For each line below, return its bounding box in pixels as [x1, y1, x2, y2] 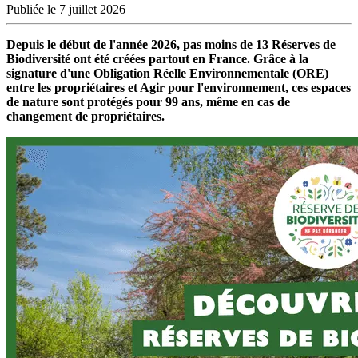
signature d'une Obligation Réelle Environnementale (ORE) [6, 66, 328, 80]
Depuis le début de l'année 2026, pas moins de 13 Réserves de [6, 37, 336, 51]
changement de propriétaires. [6, 109, 168, 123]
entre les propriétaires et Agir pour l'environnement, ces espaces [6, 80, 351, 94]
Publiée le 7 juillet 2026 [6, 2, 125, 16]
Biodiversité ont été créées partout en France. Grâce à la [6, 51, 308, 66]
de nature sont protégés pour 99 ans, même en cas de [6, 94, 290, 109]
